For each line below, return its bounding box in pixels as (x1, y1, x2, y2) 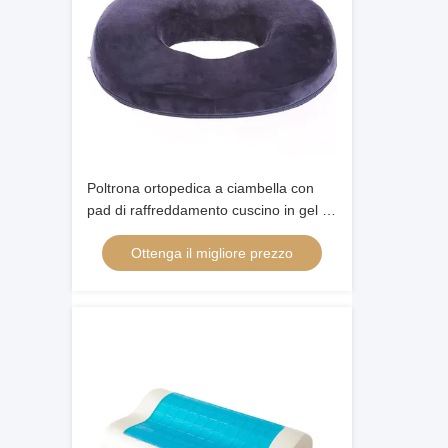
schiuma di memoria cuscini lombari (87, 224, 313, 240)
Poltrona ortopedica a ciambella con (87, 180, 314, 196)
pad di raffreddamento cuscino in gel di (87, 202, 333, 218)
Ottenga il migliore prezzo (131, 245, 293, 261)
